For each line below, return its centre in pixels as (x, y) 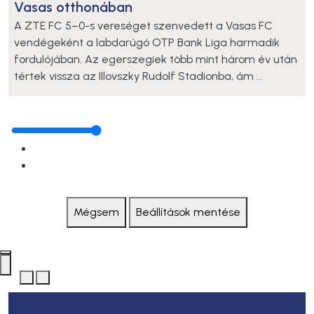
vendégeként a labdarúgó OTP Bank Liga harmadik (147, 43)
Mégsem (96, 212)
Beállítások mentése (188, 212)
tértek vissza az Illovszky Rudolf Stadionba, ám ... (138, 76)
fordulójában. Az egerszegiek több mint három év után (156, 60)
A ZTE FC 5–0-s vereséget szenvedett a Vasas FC (143, 26)
